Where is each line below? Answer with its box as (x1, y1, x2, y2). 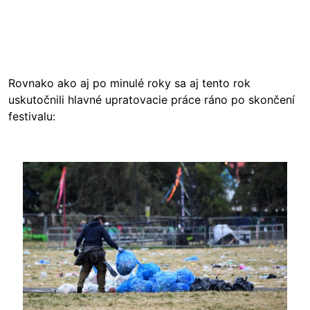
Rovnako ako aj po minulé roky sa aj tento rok (8, 75, 250, 90)
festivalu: (8, 109, 55, 123)
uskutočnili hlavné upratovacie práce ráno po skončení (8, 92, 295, 107)
